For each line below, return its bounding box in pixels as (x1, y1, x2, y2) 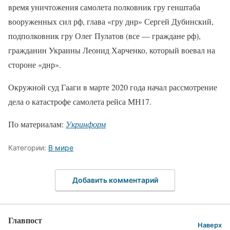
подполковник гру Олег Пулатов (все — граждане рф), (8, 30, 201, 41)
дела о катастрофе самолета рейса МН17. (8, 96, 151, 107)
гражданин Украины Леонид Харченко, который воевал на (8, 45, 215, 55)
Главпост (8, 214, 42, 226)
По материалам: (8, 119, 66, 129)
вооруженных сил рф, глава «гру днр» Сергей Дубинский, (8, 16, 214, 27)
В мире (48, 143, 73, 152)
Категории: (8, 143, 48, 152)
